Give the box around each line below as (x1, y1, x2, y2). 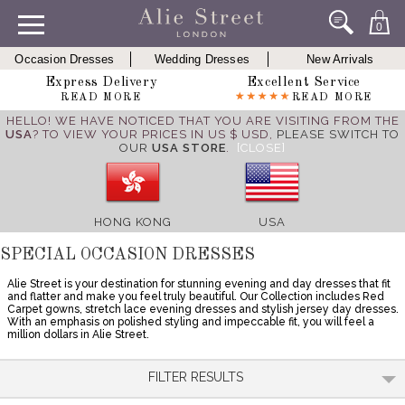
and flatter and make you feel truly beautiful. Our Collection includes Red (7, 290, 384, 303)
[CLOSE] (237, 141, 286, 155)
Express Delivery (44, 76, 158, 89)
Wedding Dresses (155, 52, 250, 66)
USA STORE (152, 141, 226, 155)
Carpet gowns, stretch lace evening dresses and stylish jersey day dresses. (7, 303, 399, 316)
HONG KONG (94, 215, 172, 229)
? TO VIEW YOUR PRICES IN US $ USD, (33, 127, 277, 141)
